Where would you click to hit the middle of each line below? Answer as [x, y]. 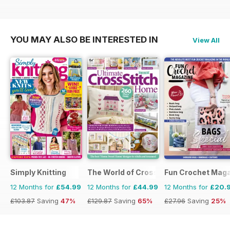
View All [206, 40]
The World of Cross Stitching [140, 172]
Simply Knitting [38, 172]
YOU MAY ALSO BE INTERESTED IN [84, 40]
